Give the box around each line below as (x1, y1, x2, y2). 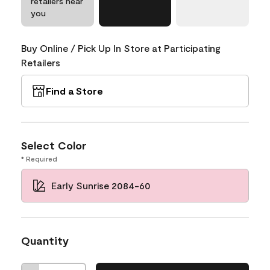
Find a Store (46, 84, 103, 96)
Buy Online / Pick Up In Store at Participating (21, 42, 221, 54)
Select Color (21, 138, 87, 152)
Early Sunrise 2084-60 (51, 179, 151, 191)
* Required (21, 154, 57, 163)
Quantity (21, 233, 69, 247)
